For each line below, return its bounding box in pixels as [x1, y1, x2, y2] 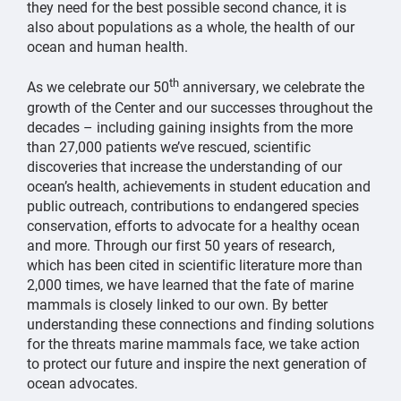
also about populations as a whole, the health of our [27, 17, 354, 37]
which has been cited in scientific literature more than [27, 254, 363, 274]
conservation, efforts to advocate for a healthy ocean [27, 215, 360, 235]
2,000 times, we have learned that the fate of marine [27, 274, 354, 294]
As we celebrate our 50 [27, 77, 169, 97]
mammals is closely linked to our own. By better [27, 294, 328, 313]
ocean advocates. [27, 372, 138, 392]
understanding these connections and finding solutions [27, 313, 374, 333]
